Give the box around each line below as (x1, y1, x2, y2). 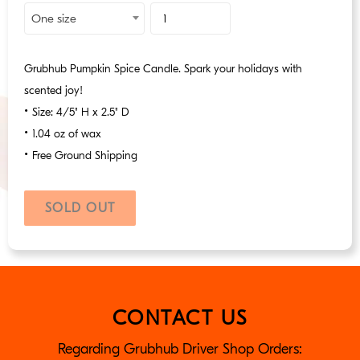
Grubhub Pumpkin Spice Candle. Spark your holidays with (24, 62, 302, 76)
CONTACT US (112, 306, 248, 331)
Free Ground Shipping (32, 149, 137, 163)
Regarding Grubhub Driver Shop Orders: (58, 341, 302, 358)
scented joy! (24, 84, 83, 98)
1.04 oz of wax (32, 127, 101, 141)
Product (144, 2, 178, 15)
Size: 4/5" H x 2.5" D (32, 105, 129, 120)
